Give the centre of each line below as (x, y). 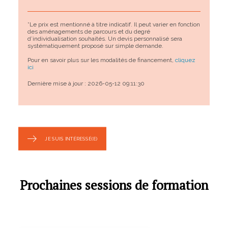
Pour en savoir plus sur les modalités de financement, (101, 60)
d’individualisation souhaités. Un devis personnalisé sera (105, 39)
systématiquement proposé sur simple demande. (95, 46)
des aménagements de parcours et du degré (89, 32)
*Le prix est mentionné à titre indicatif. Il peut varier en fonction (114, 24)
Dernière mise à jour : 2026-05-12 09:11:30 (86, 83)
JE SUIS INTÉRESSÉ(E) (71, 139)
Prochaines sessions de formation (114, 185)
